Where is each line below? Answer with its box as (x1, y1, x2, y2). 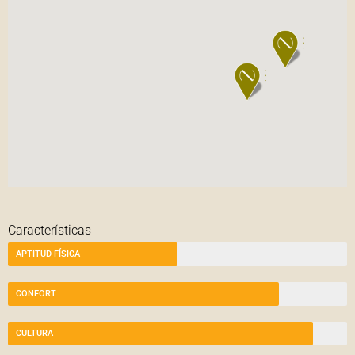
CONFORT (16, 288, 56, 299)
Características (8, 222, 91, 238)
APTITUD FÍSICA (16, 248, 80, 259)
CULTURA (16, 327, 53, 338)
